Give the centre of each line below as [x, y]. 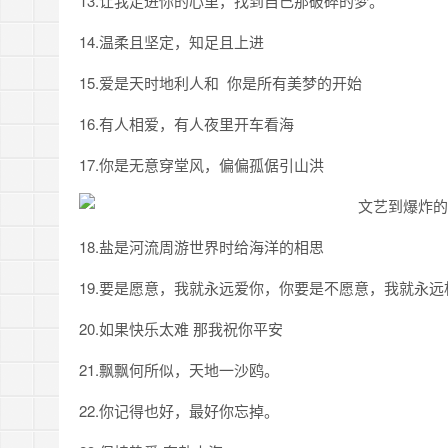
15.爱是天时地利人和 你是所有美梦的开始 [220, 82]
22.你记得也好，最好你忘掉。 [179, 410]
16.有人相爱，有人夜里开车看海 [186, 123]
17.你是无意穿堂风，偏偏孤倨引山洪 [201, 164]
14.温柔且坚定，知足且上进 [171, 41]
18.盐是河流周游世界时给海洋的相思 [201, 246]
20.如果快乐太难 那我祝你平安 [181, 328]
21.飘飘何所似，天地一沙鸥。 [179, 369]
